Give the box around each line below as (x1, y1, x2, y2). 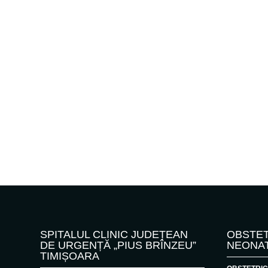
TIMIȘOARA (40, 249, 100, 262)
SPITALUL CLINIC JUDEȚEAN (40, 228, 188, 240)
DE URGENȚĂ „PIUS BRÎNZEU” (40, 239, 197, 251)
